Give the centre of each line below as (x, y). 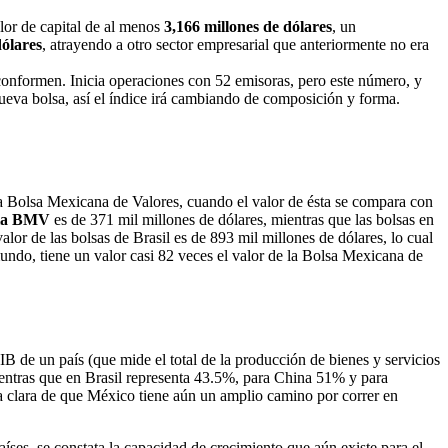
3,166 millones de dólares (248, 27)
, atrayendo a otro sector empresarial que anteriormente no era (235, 45)
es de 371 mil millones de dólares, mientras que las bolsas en (242, 220)
